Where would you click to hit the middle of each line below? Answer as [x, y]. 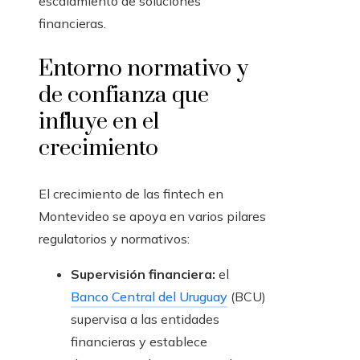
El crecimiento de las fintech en [131, 194]
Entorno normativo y [143, 69]
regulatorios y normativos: [114, 239]
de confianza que [124, 96]
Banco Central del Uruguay [149, 297]
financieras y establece [139, 342]
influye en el [99, 122]
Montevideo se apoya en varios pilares [152, 217]
